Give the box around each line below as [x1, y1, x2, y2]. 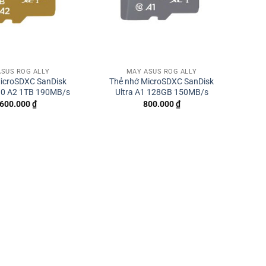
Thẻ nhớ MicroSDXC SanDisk [109, 77, 214, 87]
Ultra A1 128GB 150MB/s [115, 87, 208, 98]
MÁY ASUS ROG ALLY [126, 67, 197, 75]
